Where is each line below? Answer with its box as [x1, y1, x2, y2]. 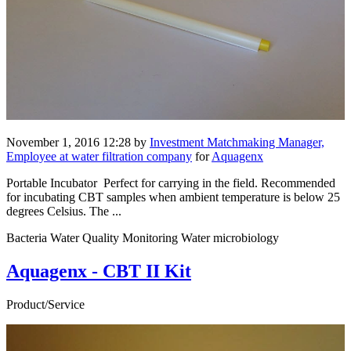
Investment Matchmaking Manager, [150, 136, 324, 150]
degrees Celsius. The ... [6, 204, 121, 219]
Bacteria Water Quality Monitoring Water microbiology [6, 231, 279, 245]
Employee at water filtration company [6, 150, 192, 164]
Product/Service [6, 298, 85, 312]
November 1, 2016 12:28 [6, 136, 131, 150]
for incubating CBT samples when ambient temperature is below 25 [6, 190, 340, 204]
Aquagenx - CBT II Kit [6, 261, 191, 282]
